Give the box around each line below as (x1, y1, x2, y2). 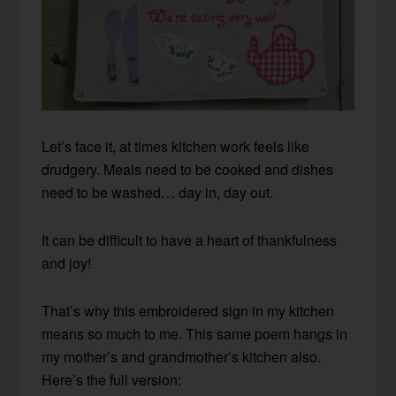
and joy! (42, 252, 92, 273)
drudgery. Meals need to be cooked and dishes (42, 158, 334, 179)
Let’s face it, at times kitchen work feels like (42, 135, 310, 156)
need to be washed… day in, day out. (42, 181, 274, 202)
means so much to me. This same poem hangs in (42, 323, 348, 344)
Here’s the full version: (42, 369, 182, 390)
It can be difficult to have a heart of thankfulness (42, 229, 338, 250)
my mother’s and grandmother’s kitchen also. (42, 346, 322, 367)
